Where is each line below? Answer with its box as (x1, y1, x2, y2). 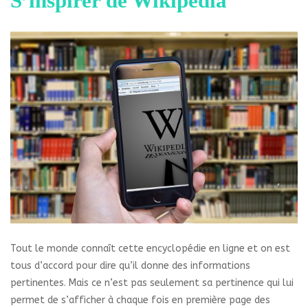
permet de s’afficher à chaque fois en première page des (10, 294, 270, 306)
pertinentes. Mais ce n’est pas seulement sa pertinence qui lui (10, 276, 294, 289)
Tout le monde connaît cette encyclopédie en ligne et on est (10, 242, 290, 254)
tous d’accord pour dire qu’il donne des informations (10, 259, 250, 272)
